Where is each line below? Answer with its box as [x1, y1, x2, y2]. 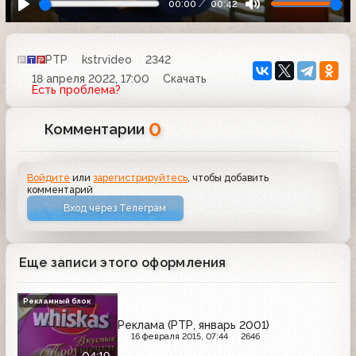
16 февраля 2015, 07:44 [130, 331, 228, 342]
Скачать [163, 72, 207, 85]
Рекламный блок [23, 296, 92, 306]
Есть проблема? [31, 83, 121, 96]
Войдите [27, 172, 71, 184]
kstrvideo [81, 52, 132, 66]
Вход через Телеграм [64, 202, 167, 215]
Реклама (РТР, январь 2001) [118, 319, 269, 332]
